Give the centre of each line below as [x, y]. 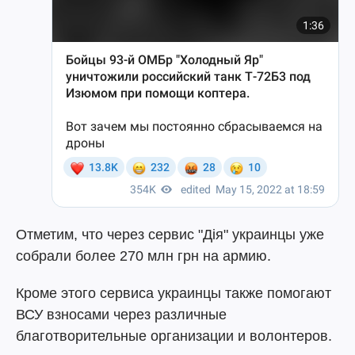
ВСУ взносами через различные [121, 315]
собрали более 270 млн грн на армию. [143, 256]
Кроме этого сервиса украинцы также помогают [174, 293]
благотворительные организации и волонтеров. [174, 336]
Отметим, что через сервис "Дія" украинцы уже [170, 235]
